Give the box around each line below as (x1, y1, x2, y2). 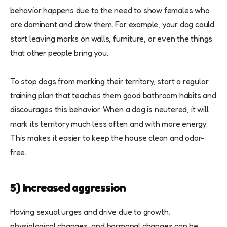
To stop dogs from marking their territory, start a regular (10, 76, 209, 87)
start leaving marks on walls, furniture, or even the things (10, 33, 213, 44)
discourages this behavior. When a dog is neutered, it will (10, 104, 209, 115)
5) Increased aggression (10, 181, 126, 195)
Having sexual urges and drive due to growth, (10, 207, 171, 217)
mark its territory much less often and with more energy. (10, 119, 208, 129)
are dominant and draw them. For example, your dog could (10, 19, 214, 30)
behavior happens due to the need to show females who (10, 5, 210, 16)
